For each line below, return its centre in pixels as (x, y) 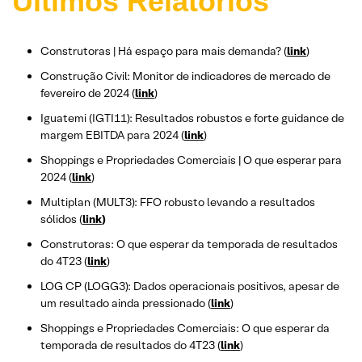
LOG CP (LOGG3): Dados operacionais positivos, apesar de (190, 286)
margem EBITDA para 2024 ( (112, 135)
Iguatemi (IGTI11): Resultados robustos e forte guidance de (192, 118)
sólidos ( (61, 219)
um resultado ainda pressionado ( (126, 303)
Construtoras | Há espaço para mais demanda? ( (164, 51)
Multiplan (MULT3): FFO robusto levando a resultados (178, 202)
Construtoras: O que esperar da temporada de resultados (189, 244)
